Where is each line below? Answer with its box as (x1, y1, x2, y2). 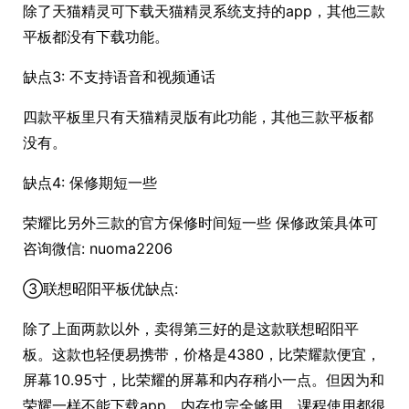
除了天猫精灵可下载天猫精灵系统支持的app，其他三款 (23, 2, 385, 20)
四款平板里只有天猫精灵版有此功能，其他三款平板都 (23, 108, 373, 126)
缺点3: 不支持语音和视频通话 (23, 68, 215, 86)
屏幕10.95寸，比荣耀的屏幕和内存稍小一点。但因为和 (23, 371, 384, 389)
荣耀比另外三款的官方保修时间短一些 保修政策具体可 (23, 214, 378, 232)
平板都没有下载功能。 (23, 27, 169, 46)
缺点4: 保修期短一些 (23, 173, 157, 192)
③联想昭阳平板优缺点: (23, 279, 178, 298)
